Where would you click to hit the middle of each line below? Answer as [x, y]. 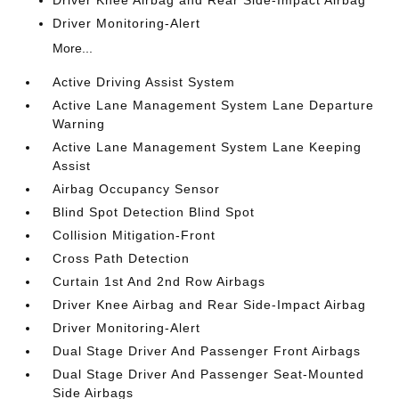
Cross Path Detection [122, 258]
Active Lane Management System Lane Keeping [208, 147]
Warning [79, 124]
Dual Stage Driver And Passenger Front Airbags [207, 351]
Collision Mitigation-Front [134, 235]
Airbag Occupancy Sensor [137, 189]
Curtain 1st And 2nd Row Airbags [159, 281]
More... [73, 48]
